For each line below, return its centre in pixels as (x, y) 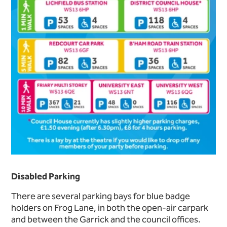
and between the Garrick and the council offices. (107, 219)
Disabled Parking (46, 176)
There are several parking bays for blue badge (101, 196)
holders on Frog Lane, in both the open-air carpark (110, 207)
